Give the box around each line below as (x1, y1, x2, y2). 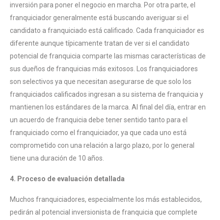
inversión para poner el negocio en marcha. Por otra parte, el (10, 1, 195, 9)
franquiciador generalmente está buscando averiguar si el (10, 14, 189, 22)
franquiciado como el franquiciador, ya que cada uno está (10, 129, 187, 137)
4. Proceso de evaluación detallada (10, 175, 125, 183)
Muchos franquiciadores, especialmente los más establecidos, (10, 195, 202, 204)
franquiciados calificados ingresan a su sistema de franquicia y (10, 90, 203, 99)
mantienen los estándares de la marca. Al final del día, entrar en (10, 103, 206, 111)
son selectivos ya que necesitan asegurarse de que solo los (10, 78, 192, 86)
